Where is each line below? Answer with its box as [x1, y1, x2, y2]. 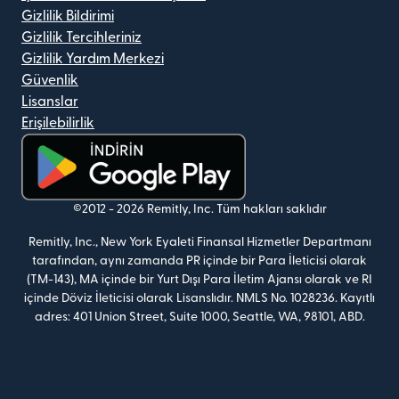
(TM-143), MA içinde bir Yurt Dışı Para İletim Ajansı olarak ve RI [27, 273, 372, 287]
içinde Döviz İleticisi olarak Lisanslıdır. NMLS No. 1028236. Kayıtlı [24, 292, 375, 305]
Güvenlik [21, 73, 78, 88]
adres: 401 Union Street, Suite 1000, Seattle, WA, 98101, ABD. [34, 311, 365, 324]
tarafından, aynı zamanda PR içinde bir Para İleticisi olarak [32, 255, 367, 268]
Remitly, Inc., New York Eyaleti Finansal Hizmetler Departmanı [28, 236, 371, 249]
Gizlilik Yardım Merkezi [21, 52, 164, 67]
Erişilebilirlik [21, 116, 94, 131]
